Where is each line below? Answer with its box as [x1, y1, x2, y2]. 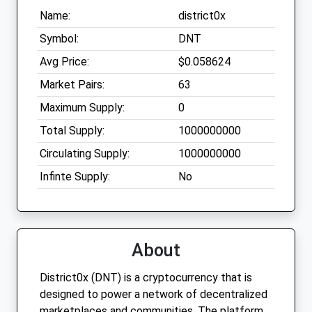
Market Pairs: [40, 78, 104, 92]
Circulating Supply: [40, 147, 130, 161]
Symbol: [40, 32, 79, 46]
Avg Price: [40, 55, 89, 69]
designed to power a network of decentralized [40, 288, 267, 302]
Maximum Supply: [40, 101, 125, 115]
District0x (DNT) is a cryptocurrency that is [40, 271, 252, 285]
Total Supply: [40, 124, 104, 138]
